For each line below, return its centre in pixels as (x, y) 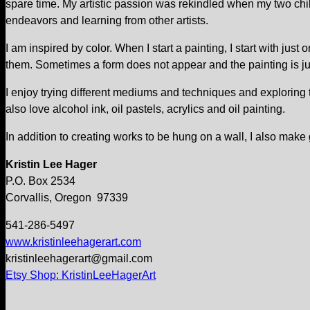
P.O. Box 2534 (40, 181)
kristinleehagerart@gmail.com (79, 258)
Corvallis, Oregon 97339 (67, 198)
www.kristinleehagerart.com (73, 242)
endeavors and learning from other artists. (107, 20)
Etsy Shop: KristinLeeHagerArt (81, 275)
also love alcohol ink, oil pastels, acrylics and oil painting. (145, 109)
